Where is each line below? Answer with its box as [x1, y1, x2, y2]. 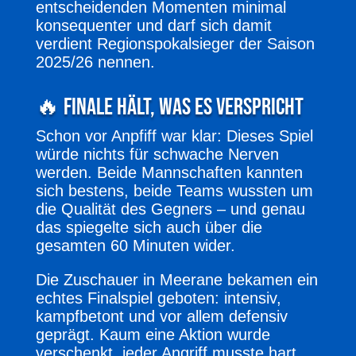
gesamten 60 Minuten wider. [35, 236, 235, 254]
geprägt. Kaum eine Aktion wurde [35, 325, 270, 343]
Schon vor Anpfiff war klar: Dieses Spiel [35, 126, 313, 145]
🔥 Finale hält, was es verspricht [35, 92, 304, 122]
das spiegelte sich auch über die [35, 218, 262, 236]
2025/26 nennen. [35, 52, 155, 71]
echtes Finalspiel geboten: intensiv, [35, 288, 281, 307]
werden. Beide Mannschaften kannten [35, 163, 303, 181]
